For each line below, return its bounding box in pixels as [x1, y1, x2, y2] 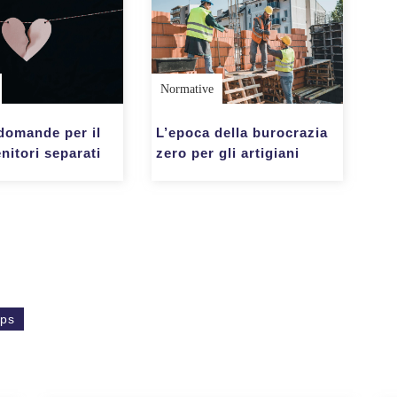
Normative [160, 82, 214, 97]
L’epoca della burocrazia [155, 125, 328, 141]
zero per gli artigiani [155, 145, 300, 161]
